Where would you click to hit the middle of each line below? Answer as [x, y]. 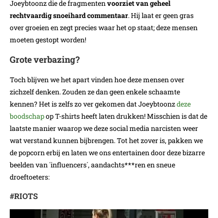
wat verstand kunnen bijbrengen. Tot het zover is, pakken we [106, 141]
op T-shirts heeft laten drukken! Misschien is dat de [126, 116]
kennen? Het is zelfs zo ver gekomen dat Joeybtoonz [93, 104]
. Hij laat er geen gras [161, 16]
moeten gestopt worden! [48, 40]
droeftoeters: [30, 177]
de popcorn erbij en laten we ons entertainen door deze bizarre [107, 153]
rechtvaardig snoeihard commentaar [69, 16]
